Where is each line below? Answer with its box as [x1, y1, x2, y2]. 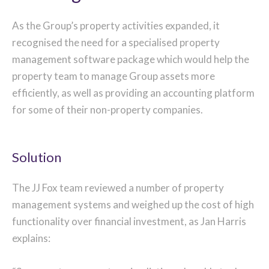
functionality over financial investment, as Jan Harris [12, 214, 246, 228]
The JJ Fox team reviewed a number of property [12, 181, 224, 194]
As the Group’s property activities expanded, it [12, 19, 220, 32]
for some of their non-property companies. [12, 103, 203, 116]
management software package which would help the [12, 53, 249, 66]
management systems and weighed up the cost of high [12, 198, 254, 211]
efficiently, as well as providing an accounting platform [12, 86, 255, 100]
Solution [12, 149, 61, 166]
